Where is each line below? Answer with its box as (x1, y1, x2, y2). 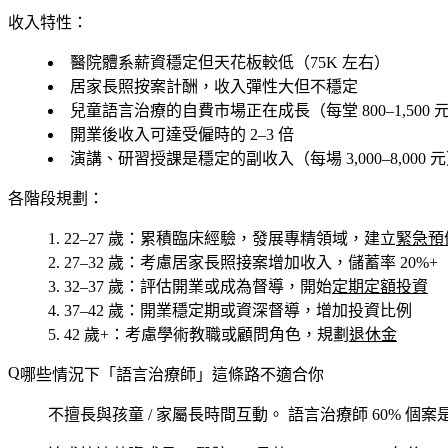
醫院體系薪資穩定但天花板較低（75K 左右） (70, 54, 390, 72)
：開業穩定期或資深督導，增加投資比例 (124, 302, 412, 320)
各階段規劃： (8, 190, 104, 208)
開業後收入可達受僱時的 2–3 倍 (70, 126, 294, 144)
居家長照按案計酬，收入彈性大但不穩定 (70, 78, 358, 96)
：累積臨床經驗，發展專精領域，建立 (124, 230, 396, 248)
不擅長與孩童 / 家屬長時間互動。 (48, 406, 284, 424)
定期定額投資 (332, 278, 428, 296)
